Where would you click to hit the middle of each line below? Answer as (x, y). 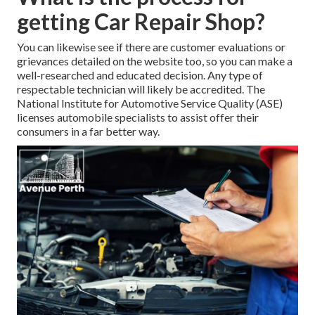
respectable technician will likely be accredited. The (141, 89)
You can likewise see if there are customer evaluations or (151, 47)
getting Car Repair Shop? (141, 22)
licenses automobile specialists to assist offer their (138, 117)
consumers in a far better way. (88, 131)
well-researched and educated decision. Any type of (140, 75)
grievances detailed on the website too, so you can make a (155, 61)
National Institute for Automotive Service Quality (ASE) (150, 103)
